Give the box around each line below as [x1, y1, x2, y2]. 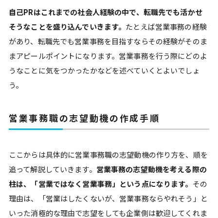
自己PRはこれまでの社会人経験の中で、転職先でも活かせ [9, 6, 202, 17]
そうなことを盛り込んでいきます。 [9, 21, 126, 32]
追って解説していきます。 [9, 163, 96, 174]
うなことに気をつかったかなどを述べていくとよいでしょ [9, 65, 200, 75]
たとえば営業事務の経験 [126, 21, 207, 32]
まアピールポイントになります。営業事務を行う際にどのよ [9, 50, 207, 61]
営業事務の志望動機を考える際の [96, 163, 207, 174]
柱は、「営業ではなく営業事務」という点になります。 [9, 178, 193, 189]
